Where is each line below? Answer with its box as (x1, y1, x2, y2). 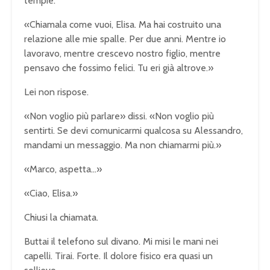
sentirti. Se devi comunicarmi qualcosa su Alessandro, (24, 124, 243, 136)
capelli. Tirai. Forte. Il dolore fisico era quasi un (24, 250, 213, 262)
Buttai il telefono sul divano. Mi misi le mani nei (24, 235, 218, 247)
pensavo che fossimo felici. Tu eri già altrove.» (24, 61, 213, 74)
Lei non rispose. (24, 86, 89, 98)
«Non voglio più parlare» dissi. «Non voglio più (24, 110, 214, 122)
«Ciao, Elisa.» (24, 187, 78, 199)
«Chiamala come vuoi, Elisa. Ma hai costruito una (24, 18, 221, 30)
